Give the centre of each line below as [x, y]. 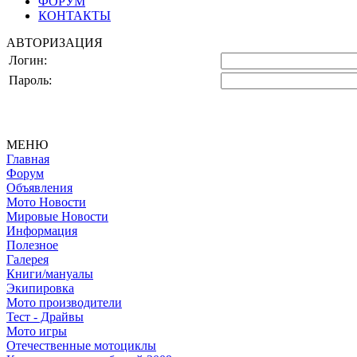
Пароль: [30, 80]
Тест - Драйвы [45, 317]
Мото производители [64, 302]
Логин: [28, 60]
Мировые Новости [57, 216]
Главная [28, 159]
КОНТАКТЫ [75, 16]
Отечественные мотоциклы [81, 345]
